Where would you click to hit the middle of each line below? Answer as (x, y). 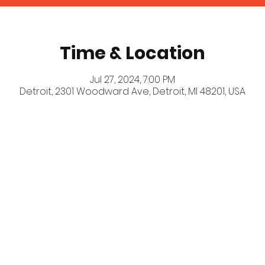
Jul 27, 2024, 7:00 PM (132, 79)
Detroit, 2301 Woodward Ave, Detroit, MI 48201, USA (132, 91)
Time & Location (132, 53)
